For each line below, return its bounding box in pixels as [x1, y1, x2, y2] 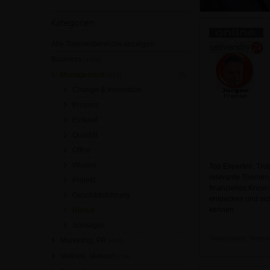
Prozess [72, 101, 99, 109]
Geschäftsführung [72, 191, 130, 199]
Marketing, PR [60, 236, 108, 245]
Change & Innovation [72, 86, 142, 94]
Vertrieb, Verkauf [60, 252, 116, 260]
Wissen [72, 161, 96, 169]
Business [51, 55, 83, 63]
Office [72, 146, 91, 154]
